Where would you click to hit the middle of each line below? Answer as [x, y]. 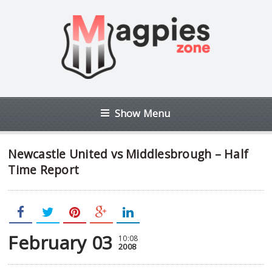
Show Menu [143, 113]
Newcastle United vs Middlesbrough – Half [128, 154]
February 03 [60, 243]
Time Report [44, 170]
